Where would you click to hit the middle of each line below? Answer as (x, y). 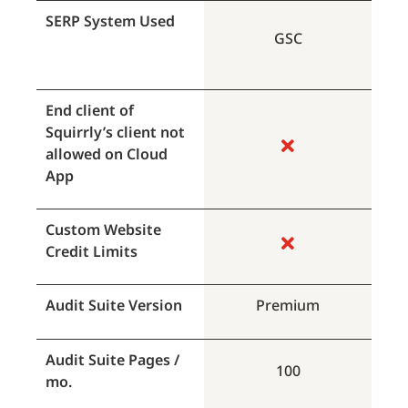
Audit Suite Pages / (112, 359)
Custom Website (103, 229)
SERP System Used (110, 20)
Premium (288, 306)
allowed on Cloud (107, 153)
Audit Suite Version (114, 306)
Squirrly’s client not (115, 132)
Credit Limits (92, 251)
